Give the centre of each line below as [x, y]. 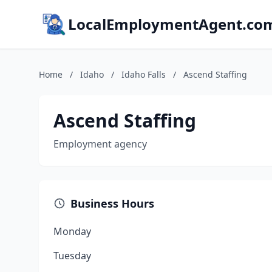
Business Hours [112, 203]
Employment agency [100, 144]
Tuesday [72, 256]
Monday [72, 231]
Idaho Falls [144, 74]
